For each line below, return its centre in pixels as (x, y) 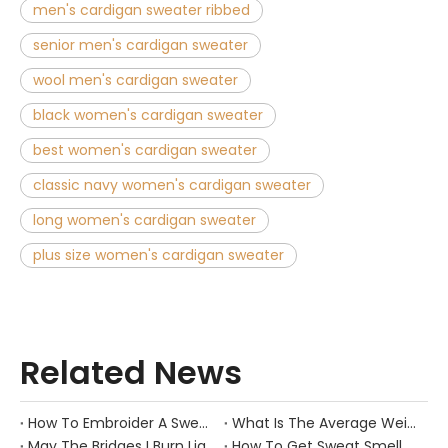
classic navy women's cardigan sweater (172, 184)
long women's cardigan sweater (144, 219)
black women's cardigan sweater (148, 114)
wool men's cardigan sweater (135, 79)
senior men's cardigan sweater (140, 44)
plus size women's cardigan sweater (158, 254)
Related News (131, 372)
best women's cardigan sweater (145, 149)
